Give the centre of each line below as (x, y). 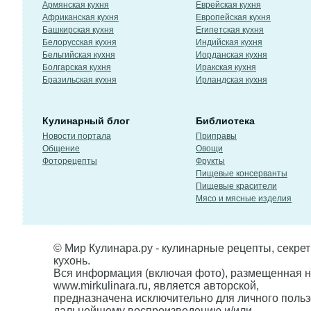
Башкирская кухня (78, 30)
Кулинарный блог (86, 121)
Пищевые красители (236, 186)
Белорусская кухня (79, 42)
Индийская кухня (229, 42)
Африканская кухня (81, 17)
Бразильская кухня (79, 80)
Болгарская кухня (77, 67)
